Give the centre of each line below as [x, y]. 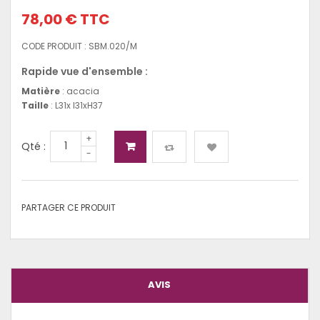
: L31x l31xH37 [76, 105]
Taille [35, 105]
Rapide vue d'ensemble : [85, 71]
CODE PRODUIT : [54, 46]
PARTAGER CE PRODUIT [69, 207]
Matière [41, 91]
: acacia [80, 91]
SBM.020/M [113, 46]
